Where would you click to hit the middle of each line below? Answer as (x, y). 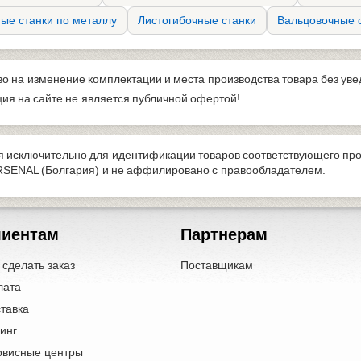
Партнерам (224, 234)
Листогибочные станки (197, 20)
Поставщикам (217, 265)
